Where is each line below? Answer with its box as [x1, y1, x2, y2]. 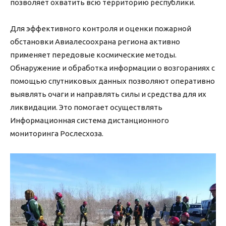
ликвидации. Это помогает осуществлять [10, 103, 162, 112]
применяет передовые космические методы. [10, 50, 177, 60]
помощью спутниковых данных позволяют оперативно [10, 77, 215, 86]
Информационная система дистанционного [10, 116, 169, 125]
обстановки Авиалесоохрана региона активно [10, 37, 180, 46]
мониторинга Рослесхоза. [10, 129, 103, 138]
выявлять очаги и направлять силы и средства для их [10, 90, 206, 99]
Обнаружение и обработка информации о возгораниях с [10, 64, 215, 73]
